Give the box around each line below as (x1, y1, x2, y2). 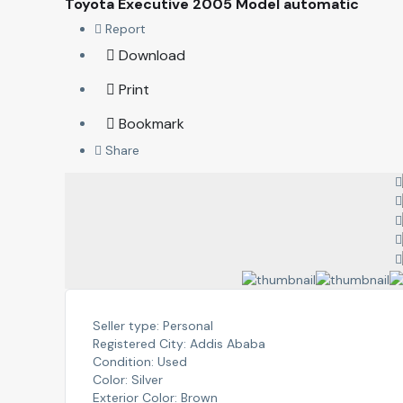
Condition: (93, 353, 154, 370)
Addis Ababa (190, 335, 265, 352)
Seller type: (93, 317, 159, 334)
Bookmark (118, 114, 184, 133)
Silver (131, 371, 163, 388)
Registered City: (93, 335, 186, 352)
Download (114, 46, 185, 65)
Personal (163, 317, 213, 334)
